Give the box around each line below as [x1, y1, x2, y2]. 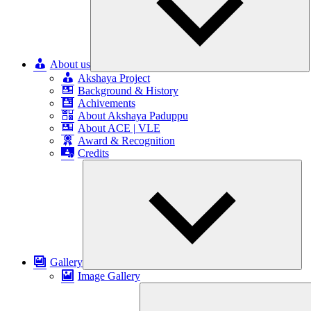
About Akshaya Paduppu [77, 110, 188, 121]
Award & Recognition [77, 135, 175, 146]
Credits [77, 147, 109, 159]
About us [49, 58, 90, 70]
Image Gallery [77, 270, 140, 282]
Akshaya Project [77, 72, 150, 84]
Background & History [77, 85, 178, 96]
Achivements [77, 97, 135, 109]
